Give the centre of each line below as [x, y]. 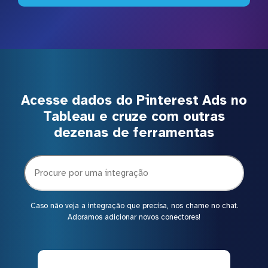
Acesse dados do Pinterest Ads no [134, 100]
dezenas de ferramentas [134, 132]
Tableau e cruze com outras [134, 116]
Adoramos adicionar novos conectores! [134, 217]
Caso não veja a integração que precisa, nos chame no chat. [134, 205]
